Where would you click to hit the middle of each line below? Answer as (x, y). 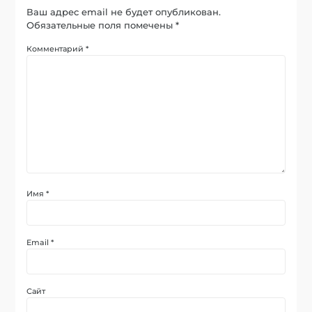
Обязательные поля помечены (101, 25)
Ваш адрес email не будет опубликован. (124, 12)
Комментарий (56, 49)
